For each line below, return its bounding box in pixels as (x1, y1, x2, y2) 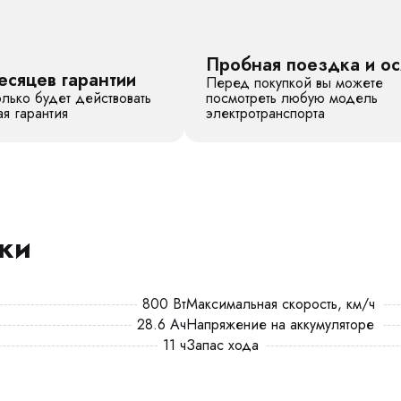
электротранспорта (206, 103, 325, 124)
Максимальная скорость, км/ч (186, 294, 375, 314)
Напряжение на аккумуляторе (186, 314, 374, 335)
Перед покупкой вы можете (206, 73, 383, 93)
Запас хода (186, 335, 259, 355)
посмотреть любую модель (206, 88, 378, 108)
